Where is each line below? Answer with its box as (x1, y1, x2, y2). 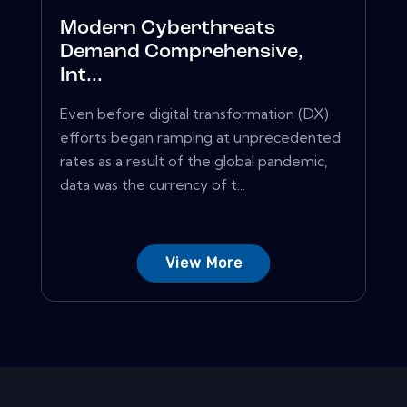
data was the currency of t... (60, 175, 245, 194)
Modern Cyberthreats (60, 18, 275, 40)
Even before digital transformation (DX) (60, 104, 329, 124)
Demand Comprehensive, (60, 42, 303, 64)
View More (164, 254, 243, 273)
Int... (60, 65, 103, 87)
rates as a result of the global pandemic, (60, 152, 328, 171)
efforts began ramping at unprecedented (60, 128, 341, 147)
